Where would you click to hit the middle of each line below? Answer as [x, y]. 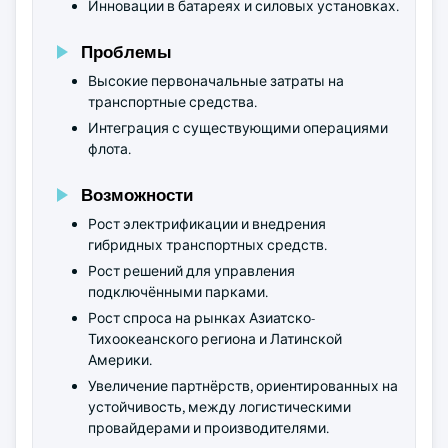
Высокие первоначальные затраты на [216, 81]
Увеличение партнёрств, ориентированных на [243, 386]
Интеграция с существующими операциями [238, 128]
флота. [109, 149]
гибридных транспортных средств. [207, 245]
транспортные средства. [172, 102]
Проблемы [126, 51]
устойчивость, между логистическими [219, 407]
